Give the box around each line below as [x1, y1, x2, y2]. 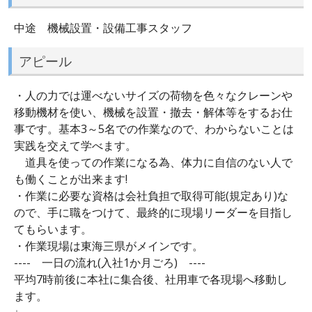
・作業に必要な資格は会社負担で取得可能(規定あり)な [14, 188, 288, 204]
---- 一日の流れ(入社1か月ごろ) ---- [14, 255, 205, 271]
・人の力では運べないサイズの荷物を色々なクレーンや [14, 88, 292, 104]
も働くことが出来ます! [14, 171, 127, 187]
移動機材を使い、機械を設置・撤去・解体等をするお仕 [14, 104, 292, 120]
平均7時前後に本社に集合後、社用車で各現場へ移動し [14, 272, 288, 288]
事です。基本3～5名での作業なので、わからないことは [14, 121, 294, 137]
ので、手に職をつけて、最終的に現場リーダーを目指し [14, 205, 292, 221]
